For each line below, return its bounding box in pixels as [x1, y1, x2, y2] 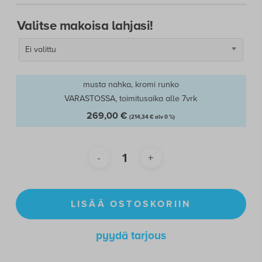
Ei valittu [25, 44, 56, 54]
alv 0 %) [154, 113, 175, 120]
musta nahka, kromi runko [82, 79, 179, 89]
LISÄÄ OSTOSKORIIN [70, 198, 192, 210]
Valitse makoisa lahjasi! [16, 17, 153, 33]
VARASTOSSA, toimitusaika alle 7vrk [64, 93, 198, 104]
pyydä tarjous [95, 228, 166, 242]
